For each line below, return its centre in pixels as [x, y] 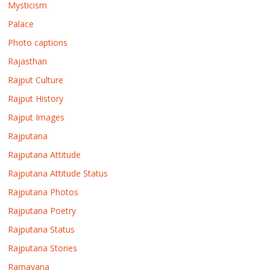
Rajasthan [28, 61]
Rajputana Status [42, 229]
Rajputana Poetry [42, 210]
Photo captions [38, 42]
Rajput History [36, 98]
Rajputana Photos [43, 192]
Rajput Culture [36, 80]
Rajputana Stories [43, 248]
